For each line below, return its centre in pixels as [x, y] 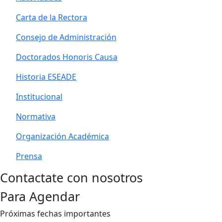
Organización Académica [62, 136]
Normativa [36, 116]
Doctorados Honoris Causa [67, 57]
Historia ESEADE [46, 77]
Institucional [39, 97]
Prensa [29, 156]
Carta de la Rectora [52, 17]
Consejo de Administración [66, 37]
